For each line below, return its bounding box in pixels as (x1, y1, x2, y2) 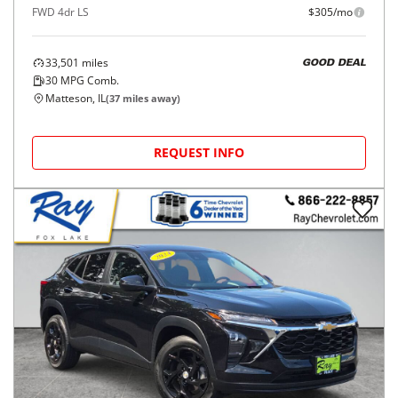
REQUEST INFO (154, 144, 244, 161)
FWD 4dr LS (32, 4, 89, 20)
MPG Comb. (58, 73, 119, 88)
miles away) (120, 92, 180, 105)
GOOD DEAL (302, 58, 366, 68)
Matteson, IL (45, 91, 106, 106)
